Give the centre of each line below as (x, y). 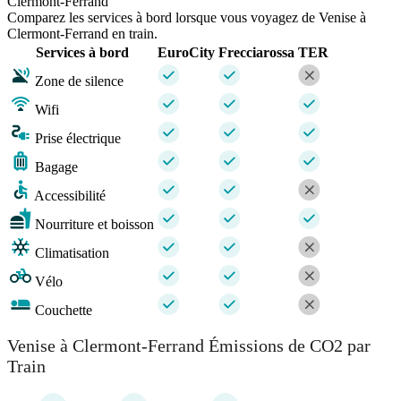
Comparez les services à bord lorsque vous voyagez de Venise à (187, 17)
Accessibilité (70, 195)
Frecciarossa (256, 52)
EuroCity (186, 52)
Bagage (56, 166)
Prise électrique (78, 138)
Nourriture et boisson (94, 224)
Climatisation (72, 252)
